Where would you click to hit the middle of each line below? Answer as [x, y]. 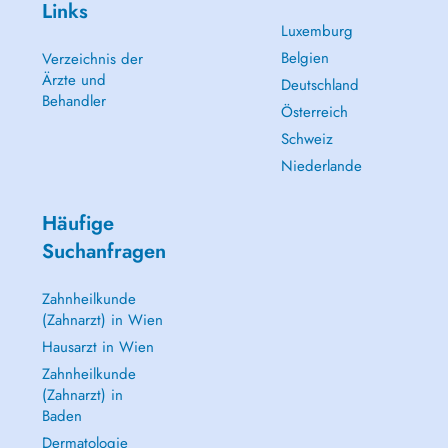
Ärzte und [73, 80]
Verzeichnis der [92, 59]
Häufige [77, 223]
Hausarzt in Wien [97, 347]
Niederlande [321, 166]
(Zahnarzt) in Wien [102, 320]
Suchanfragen [103, 251]
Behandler [73, 101]
